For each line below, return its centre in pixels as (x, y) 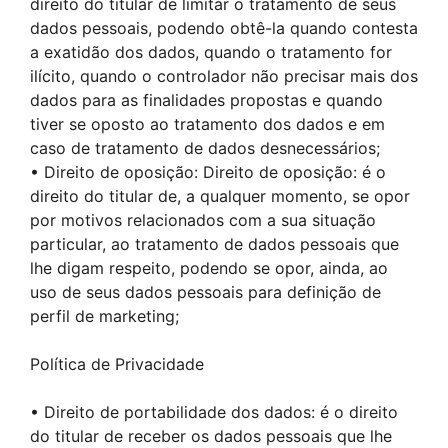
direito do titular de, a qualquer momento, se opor (220, 196)
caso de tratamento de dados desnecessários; (205, 148)
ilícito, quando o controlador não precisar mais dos (224, 76)
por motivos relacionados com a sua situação (203, 220)
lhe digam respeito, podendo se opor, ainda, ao (209, 268)
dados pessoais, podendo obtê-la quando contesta (224, 28)
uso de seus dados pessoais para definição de (205, 292)
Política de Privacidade (117, 364)
